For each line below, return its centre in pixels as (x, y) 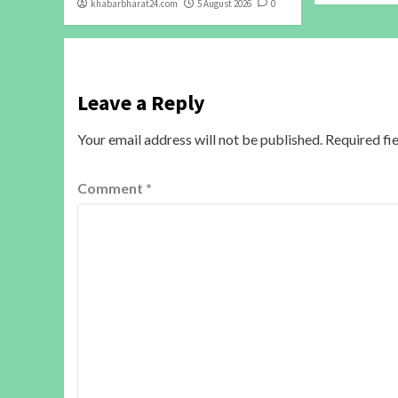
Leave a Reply (141, 102)
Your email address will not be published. (200, 139)
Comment (111, 187)
